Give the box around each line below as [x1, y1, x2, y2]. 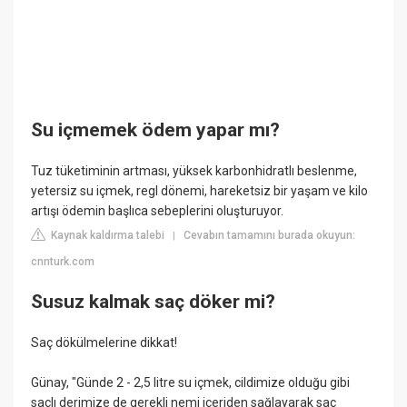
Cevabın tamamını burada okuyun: [184, 229, 356, 243]
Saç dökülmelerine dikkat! [31, 334, 178, 350]
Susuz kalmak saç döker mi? [31, 290, 276, 313]
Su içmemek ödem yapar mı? [31, 118, 281, 141]
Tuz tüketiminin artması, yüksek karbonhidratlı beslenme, [31, 164, 358, 179]
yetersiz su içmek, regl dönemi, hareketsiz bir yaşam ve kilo [31, 184, 369, 199]
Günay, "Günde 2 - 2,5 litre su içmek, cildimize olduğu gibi [31, 374, 351, 390]
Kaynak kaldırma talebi [48, 229, 165, 243]
